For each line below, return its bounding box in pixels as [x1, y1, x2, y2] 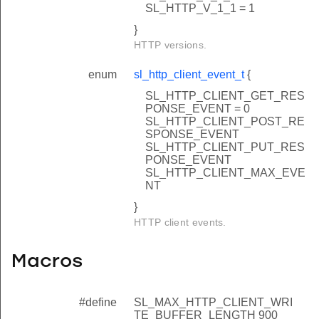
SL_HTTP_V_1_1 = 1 [145, 2, 255, 15]
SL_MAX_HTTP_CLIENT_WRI [134, 296, 293, 308]
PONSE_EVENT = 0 [145, 103, 250, 115]
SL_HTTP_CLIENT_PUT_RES [145, 141, 305, 154]
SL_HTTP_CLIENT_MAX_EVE [145, 167, 305, 179]
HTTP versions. [134, 39, 207, 51]
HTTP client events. [134, 216, 226, 229]
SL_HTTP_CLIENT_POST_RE [145, 115, 305, 128]
